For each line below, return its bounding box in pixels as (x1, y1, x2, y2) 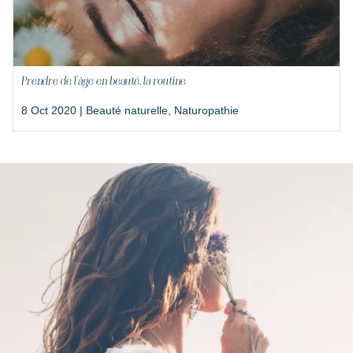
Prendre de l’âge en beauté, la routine (21, 73, 186, 88)
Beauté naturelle (86, 103, 168, 117)
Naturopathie (174, 103, 239, 117)
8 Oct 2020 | (21, 103, 86, 117)
